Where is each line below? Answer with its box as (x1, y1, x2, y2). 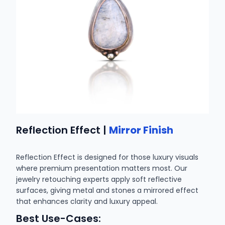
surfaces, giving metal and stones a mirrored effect (16, 185, 199, 195)
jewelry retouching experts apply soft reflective (16, 174, 182, 184)
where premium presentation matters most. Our (16, 163, 188, 173)
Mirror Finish (109, 123, 174, 137)
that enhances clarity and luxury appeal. (16, 196, 158, 206)
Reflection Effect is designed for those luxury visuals (16, 152, 199, 162)
